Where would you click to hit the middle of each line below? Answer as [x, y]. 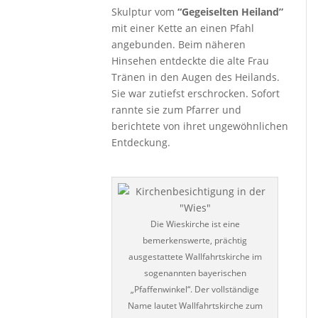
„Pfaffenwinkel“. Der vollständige [195, 289]
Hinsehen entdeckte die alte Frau [191, 61]
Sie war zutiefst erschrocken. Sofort [196, 93]
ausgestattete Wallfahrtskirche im [195, 257]
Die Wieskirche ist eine [195, 224]
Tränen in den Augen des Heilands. [196, 77]
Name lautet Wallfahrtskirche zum [195, 306]
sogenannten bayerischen [195, 273]
